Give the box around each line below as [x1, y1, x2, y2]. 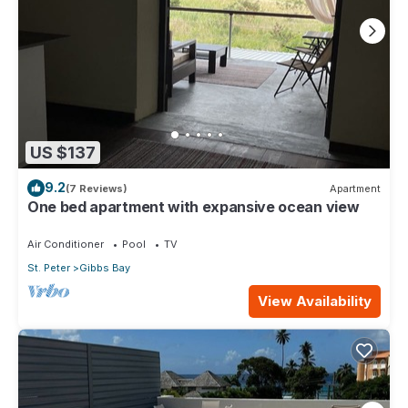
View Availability [258, 292, 372, 311]
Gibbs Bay [79, 261, 130, 275]
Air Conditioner [27, 238, 104, 251]
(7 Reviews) [66, 181, 127, 195]
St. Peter [27, 261, 70, 275]
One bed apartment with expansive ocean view [27, 198, 360, 217]
